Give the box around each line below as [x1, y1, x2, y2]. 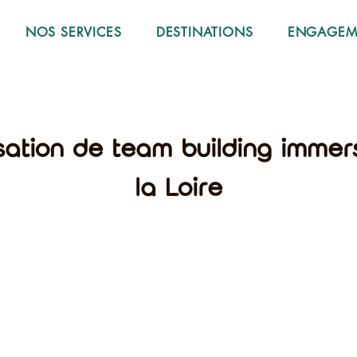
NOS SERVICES [25, 24, 122, 41]
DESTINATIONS [155, 24, 253, 41]
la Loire [135, 175, 222, 203]
